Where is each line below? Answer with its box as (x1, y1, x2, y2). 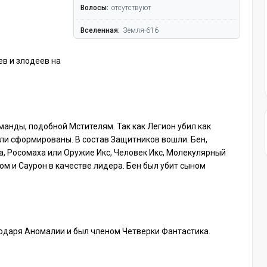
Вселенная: (80, 26, 120, 35)
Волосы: (80, 3, 109, 12)
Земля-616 (123, 26, 159, 35)
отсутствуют (111, 3, 151, 12)
